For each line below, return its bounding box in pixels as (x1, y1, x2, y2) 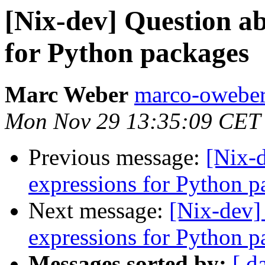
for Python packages (5, 37, 249, 68)
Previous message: (28, 144, 206, 170)
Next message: (28, 198, 169, 224)
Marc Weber (5, 82, 128, 108)
